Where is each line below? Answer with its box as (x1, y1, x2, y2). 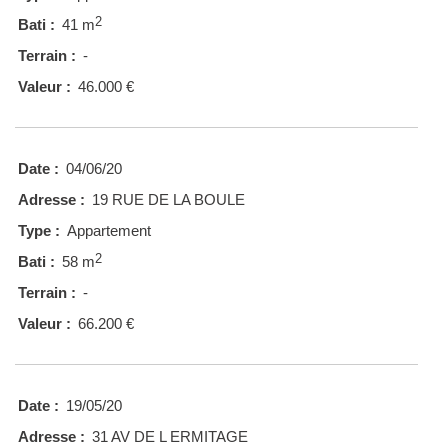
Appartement (67, 222, 151, 240)
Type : (18, 222, 60, 240)
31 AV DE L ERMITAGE (92, 428, 248, 446)
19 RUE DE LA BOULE (92, 191, 245, 209)
